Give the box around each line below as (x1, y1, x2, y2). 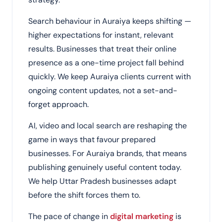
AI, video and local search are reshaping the (28, 120, 187, 131)
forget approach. (28, 99, 89, 110)
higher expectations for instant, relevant (28, 30, 173, 40)
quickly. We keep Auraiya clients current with (28, 71, 191, 82)
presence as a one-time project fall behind (28, 57, 184, 68)
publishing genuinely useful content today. (28, 162, 181, 172)
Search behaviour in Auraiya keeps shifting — (28, 16, 191, 26)
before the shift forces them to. (28, 190, 140, 200)
